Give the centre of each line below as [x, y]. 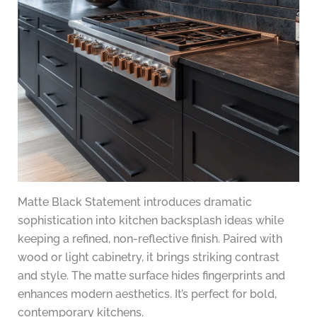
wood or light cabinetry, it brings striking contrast [148, 258]
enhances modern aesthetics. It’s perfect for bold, [147, 294]
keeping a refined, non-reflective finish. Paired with [150, 239]
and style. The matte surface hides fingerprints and [151, 276]
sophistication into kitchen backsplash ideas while [150, 221]
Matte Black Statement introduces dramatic [134, 202]
